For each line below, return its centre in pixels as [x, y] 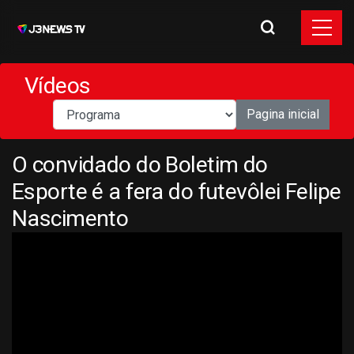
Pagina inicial [283, 114]
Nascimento [70, 218]
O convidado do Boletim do [140, 165]
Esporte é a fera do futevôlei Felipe [177, 192]
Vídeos [58, 86]
